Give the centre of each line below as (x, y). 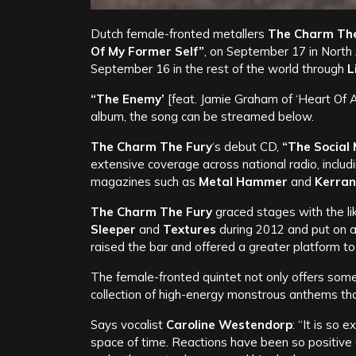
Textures (191, 230)
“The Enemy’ (128, 99)
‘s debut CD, (247, 147)
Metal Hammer (243, 182)
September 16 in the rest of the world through (219, 69)
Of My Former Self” (147, 52)
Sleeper (113, 230)
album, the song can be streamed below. (202, 117)
